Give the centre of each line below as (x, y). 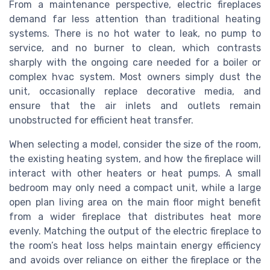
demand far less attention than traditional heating (135, 19)
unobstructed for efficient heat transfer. (101, 120)
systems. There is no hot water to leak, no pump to (135, 33)
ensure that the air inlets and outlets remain (135, 105)
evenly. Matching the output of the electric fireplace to (135, 231)
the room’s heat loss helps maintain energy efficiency (135, 245)
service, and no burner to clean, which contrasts (135, 48)
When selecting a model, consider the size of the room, (135, 144)
